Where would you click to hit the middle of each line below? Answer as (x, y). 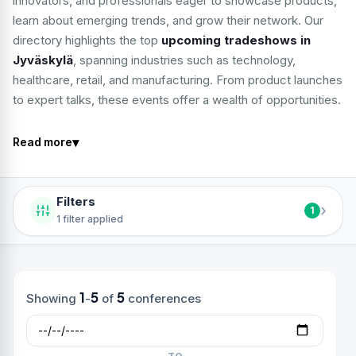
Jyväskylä (43, 60)
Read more (43, 142)
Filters (76, 201)
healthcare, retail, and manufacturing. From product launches (178, 80)
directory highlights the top (87, 40)
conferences (163, 298)
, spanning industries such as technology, (184, 60)
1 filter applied (90, 219)
